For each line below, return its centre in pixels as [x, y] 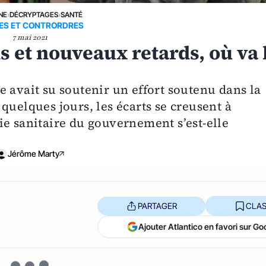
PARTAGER [157, 205]
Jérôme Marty [33, 154]
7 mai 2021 [30, 38]
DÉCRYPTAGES [34, 15]
